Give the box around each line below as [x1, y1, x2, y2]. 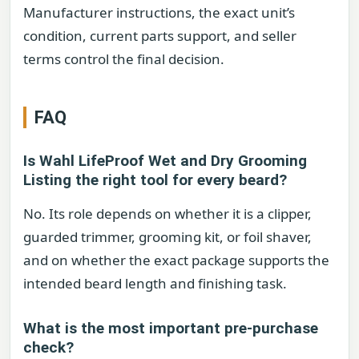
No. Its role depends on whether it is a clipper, [23, 204, 312, 224]
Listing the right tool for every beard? [23, 171, 287, 190]
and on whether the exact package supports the [23, 251, 329, 270]
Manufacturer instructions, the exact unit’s [23, 2, 295, 22]
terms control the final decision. [23, 49, 224, 68]
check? [23, 337, 74, 357]
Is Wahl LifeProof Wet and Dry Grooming [23, 151, 307, 171]
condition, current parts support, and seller [23, 26, 296, 45]
